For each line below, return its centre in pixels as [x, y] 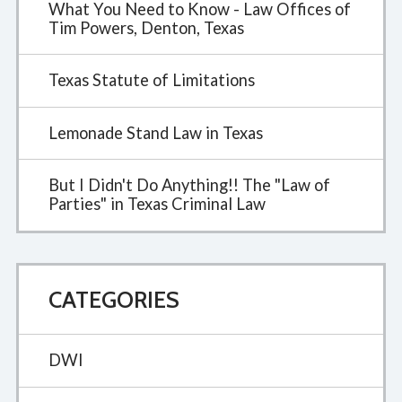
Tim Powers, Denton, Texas [146, 27]
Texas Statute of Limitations [151, 80]
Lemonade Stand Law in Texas [155, 132]
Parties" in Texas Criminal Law [157, 204]
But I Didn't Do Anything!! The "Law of [189, 185]
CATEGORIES [114, 299]
